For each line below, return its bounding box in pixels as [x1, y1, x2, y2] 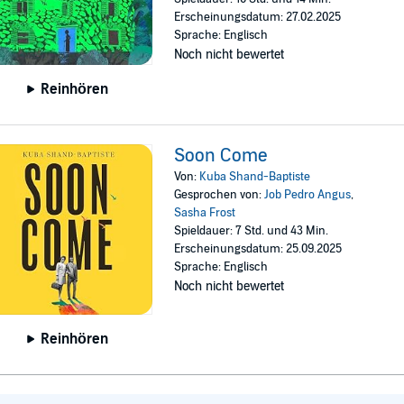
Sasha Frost [174, 205, 236, 220]
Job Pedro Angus [264, 187, 352, 202]
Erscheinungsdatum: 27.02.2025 [174, 9, 342, 24]
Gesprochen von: [174, 187, 265, 202]
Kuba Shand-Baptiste [199, 169, 311, 184]
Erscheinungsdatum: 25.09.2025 [174, 241, 343, 256]
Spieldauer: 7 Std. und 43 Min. [174, 223, 329, 238]
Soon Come [174, 144, 269, 167]
